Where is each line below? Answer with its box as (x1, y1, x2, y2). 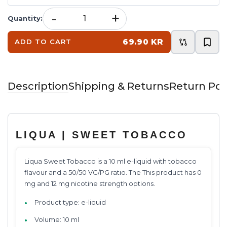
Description (8, 80, 68, 92)
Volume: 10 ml (34, 215, 79, 223)
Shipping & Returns (68, 80, 169, 92)
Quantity (8, 14, 41, 23)
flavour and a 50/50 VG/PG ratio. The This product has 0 (24, 168, 202, 176)
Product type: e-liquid (34, 198, 106, 206)
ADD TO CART (15, 37, 72, 46)
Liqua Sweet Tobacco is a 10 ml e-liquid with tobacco (24, 157, 197, 165)
